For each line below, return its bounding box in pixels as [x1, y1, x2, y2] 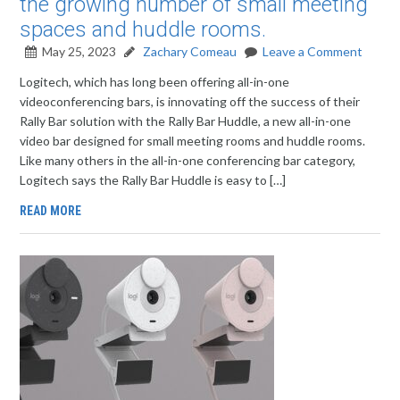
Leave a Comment [262, 44, 363, 59]
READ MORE [20, 204, 82, 218]
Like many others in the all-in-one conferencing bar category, [20, 153, 356, 168]
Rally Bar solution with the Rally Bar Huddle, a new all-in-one [20, 113, 352, 129]
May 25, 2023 [42, 44, 117, 59]
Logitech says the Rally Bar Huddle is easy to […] [20, 172, 287, 187]
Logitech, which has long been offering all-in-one [20, 74, 290, 89]
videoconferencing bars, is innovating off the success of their [20, 94, 361, 109]
